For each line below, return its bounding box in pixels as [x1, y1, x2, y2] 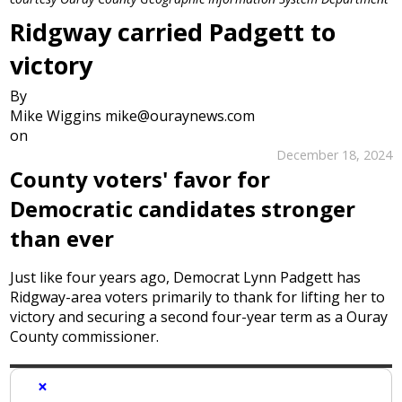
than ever [10, 223, 115, 253]
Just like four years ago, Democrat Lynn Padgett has [10, 267, 362, 287]
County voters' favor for [10, 163, 271, 194]
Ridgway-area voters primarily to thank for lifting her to [10, 286, 386, 307]
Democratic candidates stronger [10, 193, 356, 223]
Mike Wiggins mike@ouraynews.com [10, 105, 256, 126]
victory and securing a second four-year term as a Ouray [10, 306, 389, 327]
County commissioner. [10, 326, 160, 346]
